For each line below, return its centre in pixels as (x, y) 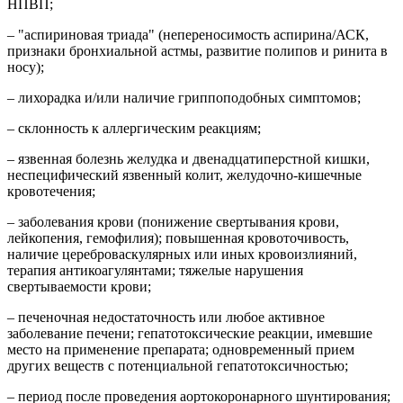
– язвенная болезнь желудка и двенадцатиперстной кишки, (188, 158)
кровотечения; (51, 191)
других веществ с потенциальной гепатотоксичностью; (178, 365)
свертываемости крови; (79, 286)
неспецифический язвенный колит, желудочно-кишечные (184, 175)
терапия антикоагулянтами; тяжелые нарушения (155, 270)
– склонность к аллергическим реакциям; (134, 128)
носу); (26, 67)
